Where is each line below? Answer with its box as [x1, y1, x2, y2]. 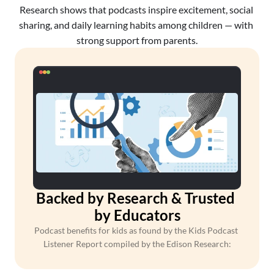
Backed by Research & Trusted [36, 189, 235, 207]
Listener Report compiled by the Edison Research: [43, 239, 231, 249]
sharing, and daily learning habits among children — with [19, 19, 253, 31]
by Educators [94, 206, 180, 224]
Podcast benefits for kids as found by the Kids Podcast [34, 225, 238, 235]
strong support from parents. [76, 34, 198, 46]
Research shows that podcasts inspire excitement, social [19, 4, 253, 15]
